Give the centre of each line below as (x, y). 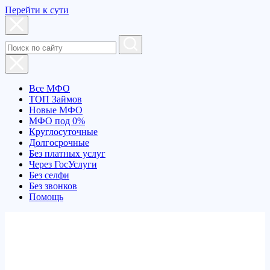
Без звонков (53, 186)
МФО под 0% (57, 121)
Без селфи (49, 175)
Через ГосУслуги (63, 164)
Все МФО (49, 88)
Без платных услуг (67, 153)
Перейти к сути (37, 10)
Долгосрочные (59, 143)
